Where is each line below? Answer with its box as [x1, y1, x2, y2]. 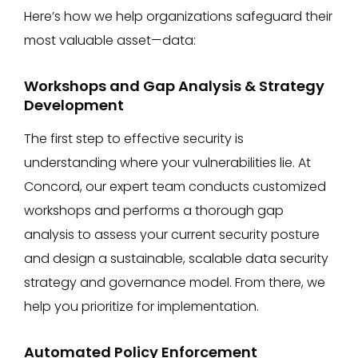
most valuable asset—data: [24, 31, 196, 50]
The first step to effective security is [24, 129, 244, 148]
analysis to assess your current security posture [24, 225, 320, 244]
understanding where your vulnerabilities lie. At [24, 153, 311, 172]
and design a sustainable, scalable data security [24, 249, 328, 268]
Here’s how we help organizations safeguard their [24, 7, 332, 26]
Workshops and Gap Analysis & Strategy [24, 76, 324, 96]
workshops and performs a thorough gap [24, 201, 284, 220]
